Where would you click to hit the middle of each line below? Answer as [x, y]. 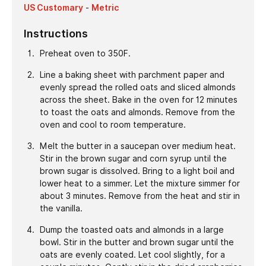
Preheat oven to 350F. [85, 54]
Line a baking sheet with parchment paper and [132, 75]
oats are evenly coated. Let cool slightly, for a [132, 255]
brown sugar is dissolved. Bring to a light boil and [137, 171]
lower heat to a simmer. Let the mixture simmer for [140, 184]
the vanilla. [61, 209]
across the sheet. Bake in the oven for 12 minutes [138, 100]
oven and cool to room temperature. [113, 125]
